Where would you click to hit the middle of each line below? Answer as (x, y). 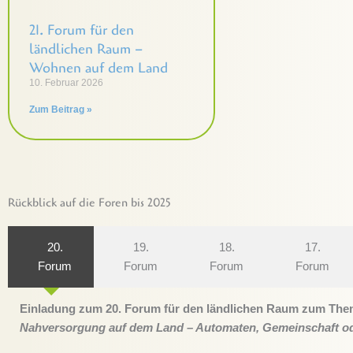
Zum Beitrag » (61, 109)
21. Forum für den (82, 30)
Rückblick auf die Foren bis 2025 (89, 202)
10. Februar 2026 (66, 82)
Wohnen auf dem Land (98, 67)
